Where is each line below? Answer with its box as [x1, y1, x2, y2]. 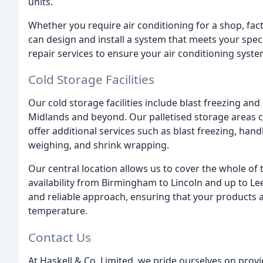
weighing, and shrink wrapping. [28, 139, 169, 152]
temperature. [28, 204, 87, 218]
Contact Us [28, 229, 91, 246]
